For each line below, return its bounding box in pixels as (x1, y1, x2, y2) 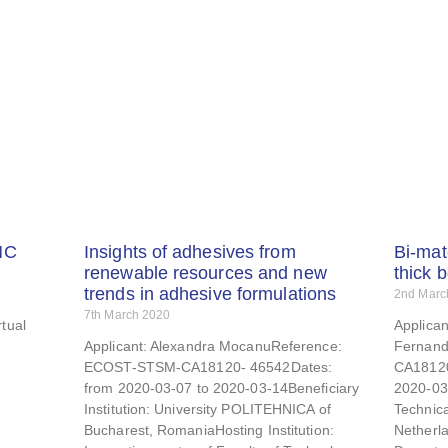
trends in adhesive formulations (84, 284, 337, 305)
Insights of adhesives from (84, 242, 296, 263)
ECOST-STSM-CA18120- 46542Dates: (84, 359, 333, 376)
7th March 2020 (84, 308, 171, 323)
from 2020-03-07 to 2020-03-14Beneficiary (84, 380, 360, 397)
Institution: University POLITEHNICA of (84, 401, 331, 418)
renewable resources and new (84, 263, 327, 284)
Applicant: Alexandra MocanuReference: (84, 338, 342, 355)
